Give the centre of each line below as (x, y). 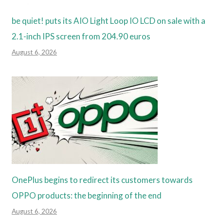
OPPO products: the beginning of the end (87, 196)
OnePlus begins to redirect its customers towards (102, 180)
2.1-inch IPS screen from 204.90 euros (81, 36)
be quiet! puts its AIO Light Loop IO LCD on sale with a (109, 21)
